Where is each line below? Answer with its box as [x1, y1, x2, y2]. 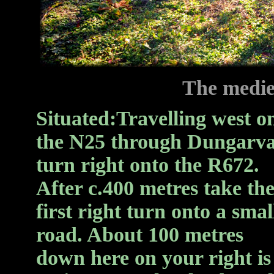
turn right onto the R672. [36, 154, 259, 176]
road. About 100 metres [36, 223, 243, 246]
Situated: [36, 107, 116, 130]
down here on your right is [36, 246, 271, 269]
